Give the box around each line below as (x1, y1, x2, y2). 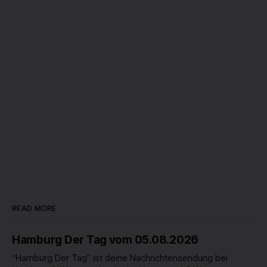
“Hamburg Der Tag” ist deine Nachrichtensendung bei (12, 252, 228, 263)
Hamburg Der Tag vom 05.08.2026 (12, 232, 199, 247)
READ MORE (12, 203, 57, 213)
